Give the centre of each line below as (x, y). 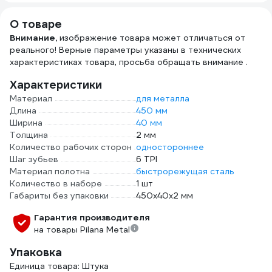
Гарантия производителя (92, 217)
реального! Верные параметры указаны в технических (125, 50)
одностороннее (170, 147)
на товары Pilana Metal (82, 229)
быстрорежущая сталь (185, 171)
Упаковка (36, 252)
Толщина (29, 135)
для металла (163, 98)
